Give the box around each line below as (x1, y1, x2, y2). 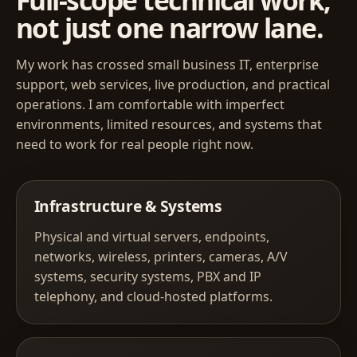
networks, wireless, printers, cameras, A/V (33, 247, 288, 265)
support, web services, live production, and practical (16, 76, 330, 94)
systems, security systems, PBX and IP (33, 267, 261, 285)
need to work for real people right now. (16, 135, 253, 154)
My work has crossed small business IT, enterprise (16, 56, 319, 74)
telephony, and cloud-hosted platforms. (33, 287, 273, 305)
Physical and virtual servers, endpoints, (33, 227, 269, 245)
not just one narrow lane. (16, 10, 324, 47)
